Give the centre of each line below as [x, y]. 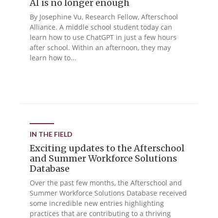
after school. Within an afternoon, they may [100, 47]
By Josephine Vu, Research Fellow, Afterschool [104, 17]
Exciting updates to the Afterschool [107, 148]
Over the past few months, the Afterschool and [106, 183]
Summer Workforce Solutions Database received [109, 193]
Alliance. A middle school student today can [101, 27]
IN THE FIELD [51, 134]
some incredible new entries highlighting [97, 203]
